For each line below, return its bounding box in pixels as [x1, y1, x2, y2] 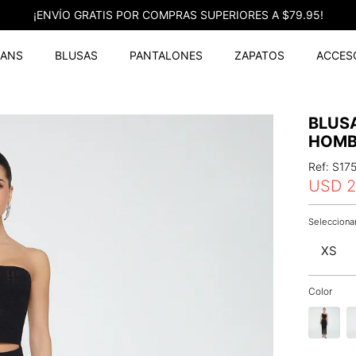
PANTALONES [130, 48, 203, 62]
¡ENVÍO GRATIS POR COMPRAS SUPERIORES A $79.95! [33, 8, 323, 21]
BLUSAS [55, 48, 99, 62]
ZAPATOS [234, 48, 285, 62]
